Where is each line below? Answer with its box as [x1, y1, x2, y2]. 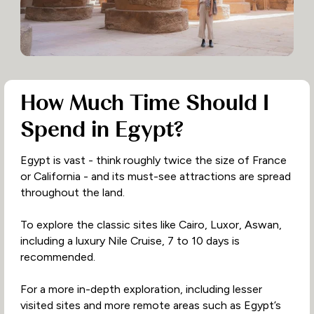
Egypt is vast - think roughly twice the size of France [20, 153, 287, 168]
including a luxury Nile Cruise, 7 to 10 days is [20, 234, 240, 248]
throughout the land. [20, 186, 125, 200]
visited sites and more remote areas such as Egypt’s [20, 299, 281, 313]
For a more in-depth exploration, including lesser [20, 282, 262, 296]
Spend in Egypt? [20, 116, 184, 143]
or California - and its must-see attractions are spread [20, 170, 291, 184]
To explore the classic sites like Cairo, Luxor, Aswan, [20, 218, 282, 232]
